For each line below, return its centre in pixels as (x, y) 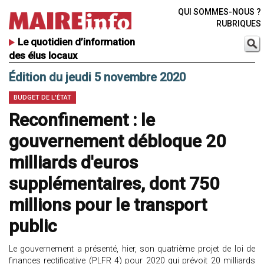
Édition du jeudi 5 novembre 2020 (97, 77)
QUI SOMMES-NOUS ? (219, 12)
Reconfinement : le (82, 120)
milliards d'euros (73, 163)
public (33, 226)
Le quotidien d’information (76, 42)
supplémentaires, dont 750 (114, 184)
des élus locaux (43, 56)
